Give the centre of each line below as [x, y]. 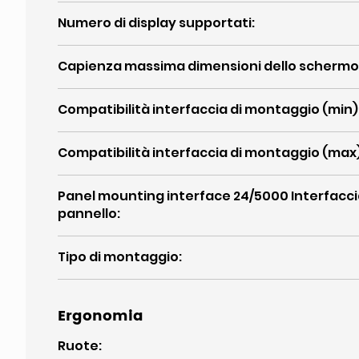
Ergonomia [101, 316]
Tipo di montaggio [118, 257]
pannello [87, 214]
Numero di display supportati [155, 23]
